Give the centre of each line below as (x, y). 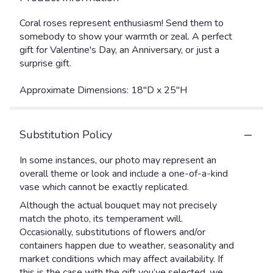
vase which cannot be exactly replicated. (104, 187)
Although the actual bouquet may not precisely (118, 205)
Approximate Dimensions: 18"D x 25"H (103, 90)
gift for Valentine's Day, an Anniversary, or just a (119, 50)
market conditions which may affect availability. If (121, 259)
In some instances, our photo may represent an (118, 160)
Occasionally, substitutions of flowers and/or (112, 232)
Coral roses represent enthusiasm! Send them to (122, 23)
